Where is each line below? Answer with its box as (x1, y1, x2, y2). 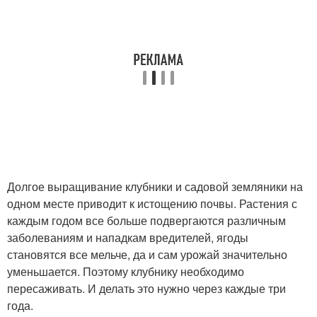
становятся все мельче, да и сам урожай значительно (7, 246, 287, 263)
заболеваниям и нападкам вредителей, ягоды (7, 229, 248, 246)
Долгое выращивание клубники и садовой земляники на (7, 178, 303, 195)
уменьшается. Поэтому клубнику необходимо (7, 263, 244, 279)
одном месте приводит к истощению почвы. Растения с (7, 195, 297, 212)
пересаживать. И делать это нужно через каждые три (7, 280, 286, 296)
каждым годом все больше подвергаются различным (7, 212, 286, 229)
